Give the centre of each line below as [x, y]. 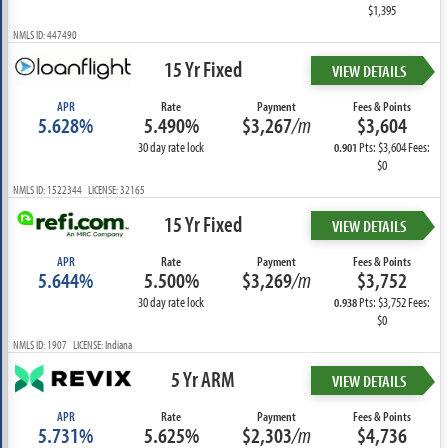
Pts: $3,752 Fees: [394, 302]
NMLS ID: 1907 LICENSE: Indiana [72, 344]
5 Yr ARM [203, 379]
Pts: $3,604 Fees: [394, 147]
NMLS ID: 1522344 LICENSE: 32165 [78, 189]
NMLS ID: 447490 [44, 34]
